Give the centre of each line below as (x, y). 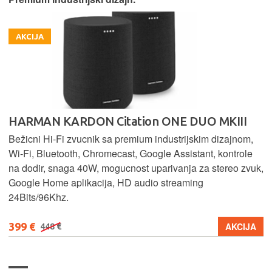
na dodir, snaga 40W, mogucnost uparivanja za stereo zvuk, (136, 168)
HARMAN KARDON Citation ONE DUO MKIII (127, 121)
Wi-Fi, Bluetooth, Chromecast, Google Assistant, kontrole (131, 153)
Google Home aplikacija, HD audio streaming (106, 182)
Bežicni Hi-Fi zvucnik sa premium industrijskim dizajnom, (131, 138)
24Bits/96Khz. (39, 197)
